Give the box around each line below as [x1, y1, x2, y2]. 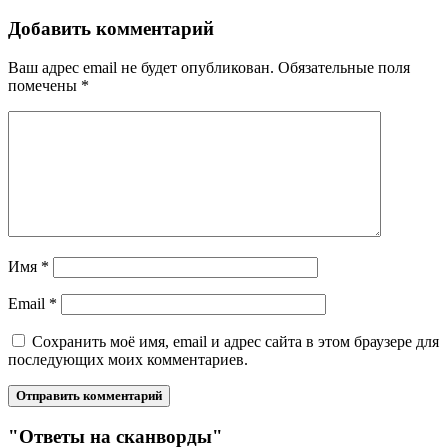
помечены [8, 76, 81, 94]
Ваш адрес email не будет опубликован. [8, 58, 274, 76]
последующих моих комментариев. [8, 350, 248, 368]
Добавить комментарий [8, 18, 214, 40]
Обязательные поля [278, 58, 410, 76]
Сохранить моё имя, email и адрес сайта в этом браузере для [32, 332, 439, 350]
